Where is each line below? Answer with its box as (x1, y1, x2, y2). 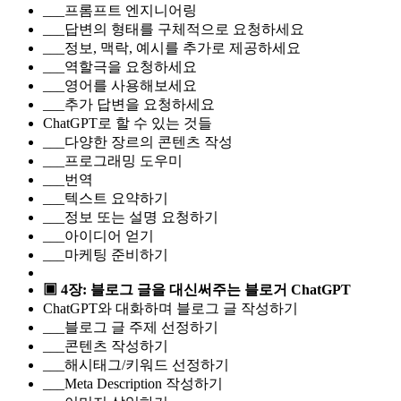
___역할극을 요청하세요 (43, 58, 197, 74)
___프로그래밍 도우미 (43, 152, 183, 168)
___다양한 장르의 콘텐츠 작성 (43, 133, 233, 149)
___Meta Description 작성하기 (43, 375, 223, 391)
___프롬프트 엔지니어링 (43, 2, 197, 18)
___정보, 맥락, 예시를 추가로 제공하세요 (43, 39, 301, 55)
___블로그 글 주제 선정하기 (43, 319, 218, 335)
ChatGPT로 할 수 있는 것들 (43, 115, 212, 131)
